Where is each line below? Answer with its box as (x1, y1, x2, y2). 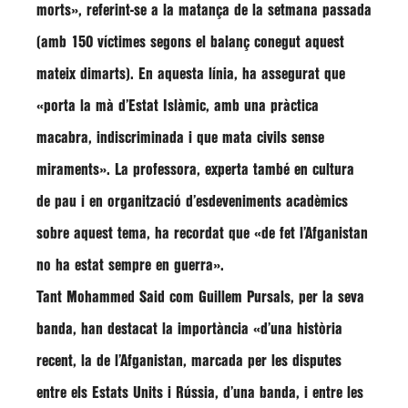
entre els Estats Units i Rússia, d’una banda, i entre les (36, 386, 363, 400)
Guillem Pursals (199, 291, 291, 304)
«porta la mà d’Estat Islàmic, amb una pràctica (36, 99, 319, 113)
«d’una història (253, 322, 342, 336)
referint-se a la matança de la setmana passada (82, 4, 372, 17)
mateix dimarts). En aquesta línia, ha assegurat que (36, 67, 345, 81)
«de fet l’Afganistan (254, 227, 368, 240)
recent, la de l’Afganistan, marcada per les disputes (36, 354, 342, 368)
